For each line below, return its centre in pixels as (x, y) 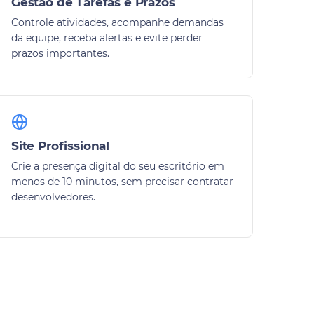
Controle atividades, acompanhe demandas (117, 22)
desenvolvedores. (53, 197)
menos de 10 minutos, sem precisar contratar (122, 181)
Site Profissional (61, 145)
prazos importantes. (60, 53)
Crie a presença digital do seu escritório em (118, 166)
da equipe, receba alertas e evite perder (107, 37)
